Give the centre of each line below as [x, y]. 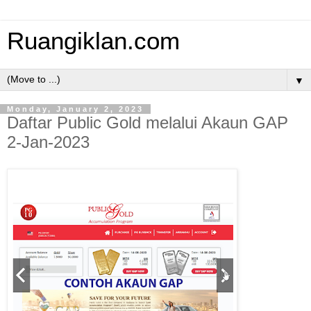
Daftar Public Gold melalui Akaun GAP [148, 123]
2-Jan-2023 [48, 142]
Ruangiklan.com [93, 41]
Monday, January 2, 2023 [75, 109]
